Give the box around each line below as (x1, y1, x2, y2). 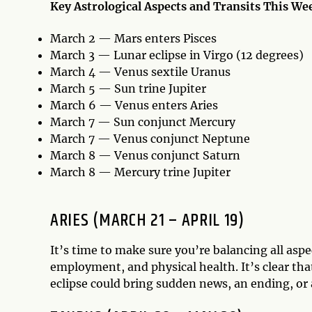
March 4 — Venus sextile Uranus (50, 65, 231, 79)
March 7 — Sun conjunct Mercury (50, 115, 235, 130)
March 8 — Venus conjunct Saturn (50, 148, 240, 163)
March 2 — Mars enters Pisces (50, 31, 217, 46)
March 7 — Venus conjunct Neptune (50, 132, 250, 146)
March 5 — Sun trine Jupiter (50, 81, 206, 96)
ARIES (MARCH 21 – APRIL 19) (50, 207, 244, 235)
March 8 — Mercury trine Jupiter (50, 165, 231, 180)
